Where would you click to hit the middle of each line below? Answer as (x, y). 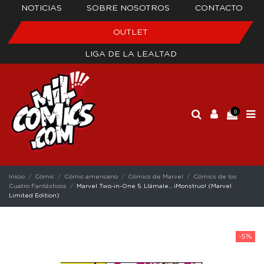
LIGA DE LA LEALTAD (131, 54)
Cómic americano (91, 176)
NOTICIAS (42, 8)
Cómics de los (215, 176)
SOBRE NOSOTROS (128, 8)
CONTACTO (219, 8)
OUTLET (131, 32)
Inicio (17, 176)
